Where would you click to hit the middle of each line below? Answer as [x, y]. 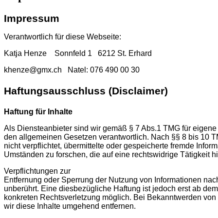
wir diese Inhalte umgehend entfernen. [70, 206]
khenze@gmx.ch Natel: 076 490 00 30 [72, 70]
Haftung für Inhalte [38, 111]
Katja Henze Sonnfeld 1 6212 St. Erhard [78, 54]
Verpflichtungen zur [37, 171]
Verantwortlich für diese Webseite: [63, 37]
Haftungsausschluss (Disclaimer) [86, 91]
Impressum [32, 19]
